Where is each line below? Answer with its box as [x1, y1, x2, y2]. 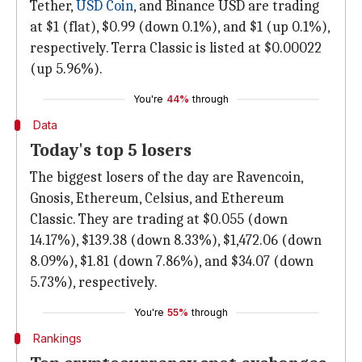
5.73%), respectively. [30, 274, 158, 291]
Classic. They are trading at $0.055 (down [30, 211, 288, 228]
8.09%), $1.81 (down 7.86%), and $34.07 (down [30, 253, 314, 270]
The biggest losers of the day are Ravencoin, [30, 169, 303, 186]
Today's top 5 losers [30, 140, 192, 161]
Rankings [32, 331, 82, 345]
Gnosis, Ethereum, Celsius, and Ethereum [30, 190, 284, 207]
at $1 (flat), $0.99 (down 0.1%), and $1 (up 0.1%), [30, 19, 330, 36]
